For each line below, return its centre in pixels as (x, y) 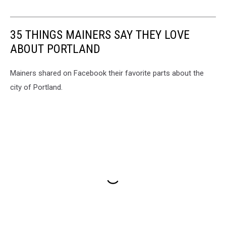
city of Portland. (36, 87)
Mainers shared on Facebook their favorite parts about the (107, 73)
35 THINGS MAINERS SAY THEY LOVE (100, 35)
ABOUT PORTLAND (55, 49)
